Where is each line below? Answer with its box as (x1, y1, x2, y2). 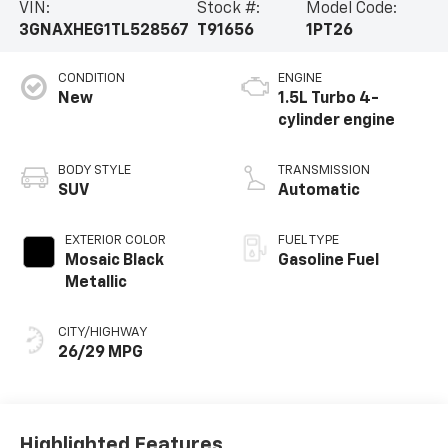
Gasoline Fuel (278, 253, 379, 270)
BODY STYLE (57, 164, 131, 178)
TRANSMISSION (278, 164, 370, 178)
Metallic (64, 275, 127, 292)
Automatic (278, 183, 360, 200)
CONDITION (57, 72, 125, 86)
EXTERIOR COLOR (64, 234, 166, 248)
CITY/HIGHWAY (57, 326, 148, 340)
